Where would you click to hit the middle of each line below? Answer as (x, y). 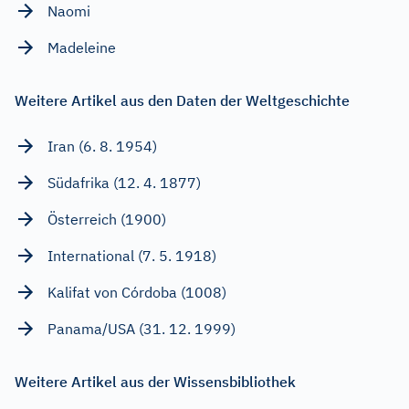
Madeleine (82, 47)
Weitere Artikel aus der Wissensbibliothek (155, 381)
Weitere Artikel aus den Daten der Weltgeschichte (182, 100)
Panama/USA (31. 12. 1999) (142, 328)
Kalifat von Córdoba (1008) (137, 292)
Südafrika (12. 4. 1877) (124, 182)
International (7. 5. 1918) (132, 255)
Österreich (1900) (107, 219)
